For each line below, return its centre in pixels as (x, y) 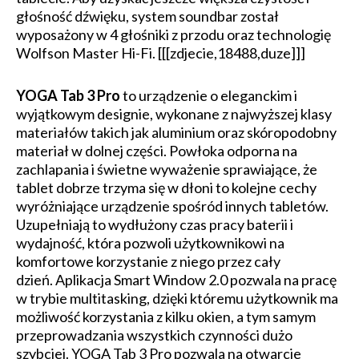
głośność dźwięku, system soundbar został (147, 16)
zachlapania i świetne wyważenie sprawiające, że (167, 169)
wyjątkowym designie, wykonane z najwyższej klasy (174, 114)
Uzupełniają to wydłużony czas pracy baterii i (155, 224)
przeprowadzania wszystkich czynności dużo (154, 335)
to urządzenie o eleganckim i (209, 95)
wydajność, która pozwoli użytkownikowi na (150, 243)
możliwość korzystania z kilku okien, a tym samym (166, 317)
